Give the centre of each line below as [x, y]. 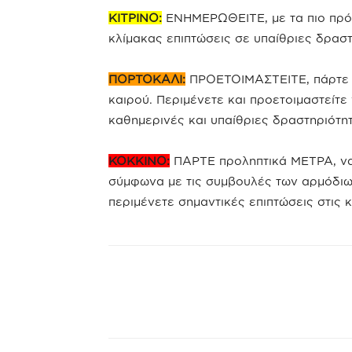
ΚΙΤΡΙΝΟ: [135, 17]
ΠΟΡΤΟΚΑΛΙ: [147, 79]
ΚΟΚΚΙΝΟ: [139, 160]
